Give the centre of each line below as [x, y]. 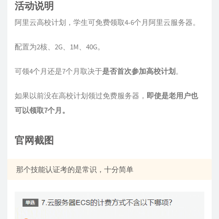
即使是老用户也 [172, 96]
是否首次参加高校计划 [139, 71]
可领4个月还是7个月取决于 [58, 71]
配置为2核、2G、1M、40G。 [60, 47]
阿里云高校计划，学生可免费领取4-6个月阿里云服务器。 [107, 22]
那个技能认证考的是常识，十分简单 [75, 169]
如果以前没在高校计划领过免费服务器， [81, 96]
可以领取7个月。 [42, 110]
